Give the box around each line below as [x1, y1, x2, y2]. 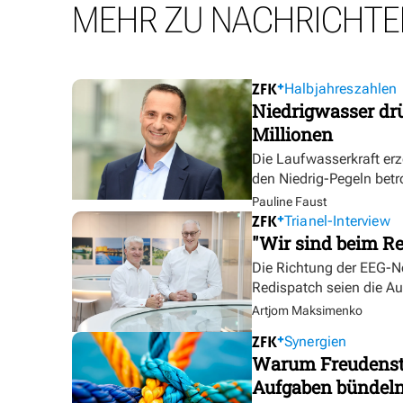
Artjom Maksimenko [252, 303, 363, 318]
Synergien [284, 332, 347, 350]
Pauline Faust [252, 194, 327, 210]
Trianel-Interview [284, 212, 390, 230]
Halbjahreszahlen [284, 80, 398, 98]
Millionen [252, 122, 333, 147]
